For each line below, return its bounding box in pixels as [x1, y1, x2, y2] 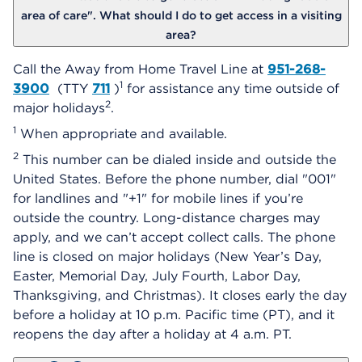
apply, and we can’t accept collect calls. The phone [13, 229, 335, 245]
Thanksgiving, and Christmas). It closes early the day [13, 287, 347, 303]
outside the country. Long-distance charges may [13, 209, 320, 225]
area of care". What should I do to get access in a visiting [20, 8, 342, 22]
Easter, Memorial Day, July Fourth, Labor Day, [13, 267, 301, 284]
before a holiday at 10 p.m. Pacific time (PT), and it [13, 306, 335, 322]
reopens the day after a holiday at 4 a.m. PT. [13, 326, 292, 342]
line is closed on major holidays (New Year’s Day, [13, 248, 322, 264]
